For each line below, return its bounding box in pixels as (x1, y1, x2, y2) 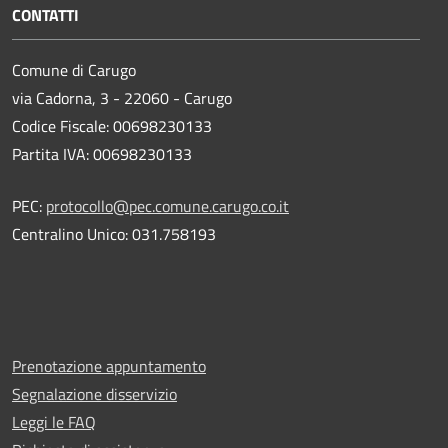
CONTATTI (12, 2, 79, 27)
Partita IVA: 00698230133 (12, 141, 192, 166)
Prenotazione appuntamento (12, 353, 206, 378)
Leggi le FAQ (12, 409, 96, 434)
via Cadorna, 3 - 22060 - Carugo (12, 85, 232, 110)
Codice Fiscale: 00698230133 (12, 113, 212, 138)
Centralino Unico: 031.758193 (12, 221, 216, 246)
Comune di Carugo (12, 57, 136, 82)
